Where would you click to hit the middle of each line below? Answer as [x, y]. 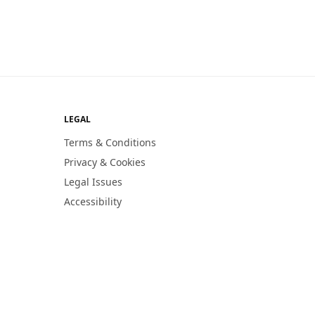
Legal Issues [93, 182]
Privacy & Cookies [105, 162]
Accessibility [93, 202]
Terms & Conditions [110, 143]
